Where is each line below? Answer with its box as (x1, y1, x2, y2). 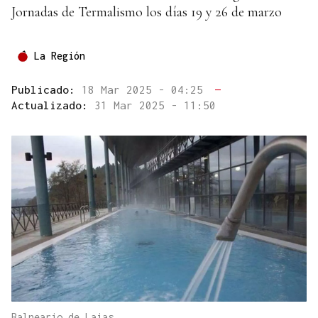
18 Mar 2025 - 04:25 (82, 83, 209, 97)
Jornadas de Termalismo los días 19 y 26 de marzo (11, 4, 282, 21)
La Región (34, 50, 85, 62)
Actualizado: (11, 99, 94, 112)
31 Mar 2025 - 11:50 (94, 99, 216, 112)
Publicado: (11, 83, 82, 97)
